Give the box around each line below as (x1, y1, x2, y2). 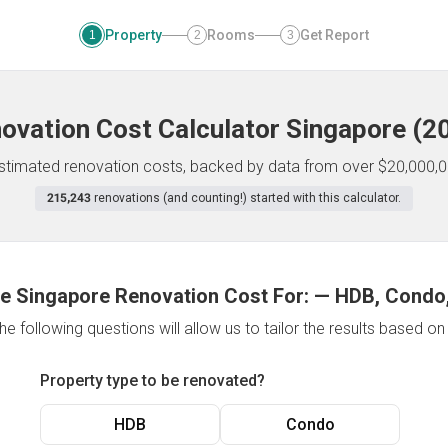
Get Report (300, 27, 369, 43)
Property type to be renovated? (40, 371, 265, 390)
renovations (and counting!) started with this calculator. (94, 191, 401, 205)
